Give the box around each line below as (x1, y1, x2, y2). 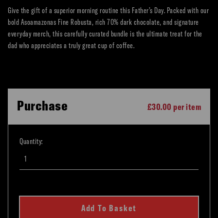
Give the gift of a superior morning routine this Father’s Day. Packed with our (8, 5, 209, 15)
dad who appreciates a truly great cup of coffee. (8, 40, 134, 50)
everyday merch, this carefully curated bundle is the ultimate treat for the (8, 29, 202, 38)
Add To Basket (81, 202, 137, 214)
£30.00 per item (147, 101, 201, 112)
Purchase (17, 97, 68, 114)
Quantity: (19, 136, 43, 146)
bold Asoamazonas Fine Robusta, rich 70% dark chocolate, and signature (8, 17, 199, 27)
